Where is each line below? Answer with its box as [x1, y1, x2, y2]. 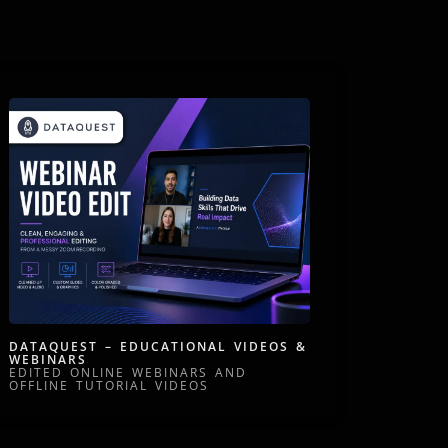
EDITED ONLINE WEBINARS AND [8, 364, 247, 382]
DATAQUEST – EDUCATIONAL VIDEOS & [8, 338, 307, 356]
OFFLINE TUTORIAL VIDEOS [8, 377, 209, 395]
